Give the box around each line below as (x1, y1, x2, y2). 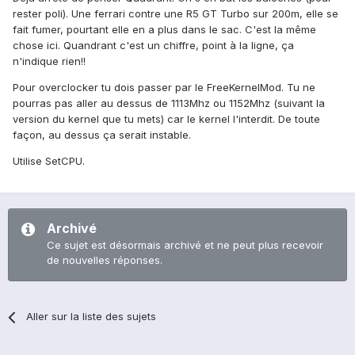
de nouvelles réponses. (47, 254, 162, 267)
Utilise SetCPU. (13, 155, 85, 168)
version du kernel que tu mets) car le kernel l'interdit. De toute (13, 113, 320, 126)
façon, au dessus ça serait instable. (13, 128, 191, 142)
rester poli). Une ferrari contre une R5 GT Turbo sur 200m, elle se (13, 7, 338, 21)
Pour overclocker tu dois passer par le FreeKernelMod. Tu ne (13, 81, 315, 94)
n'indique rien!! (13, 55, 86, 68)
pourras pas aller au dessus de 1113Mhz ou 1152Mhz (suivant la (13, 97, 325, 110)
